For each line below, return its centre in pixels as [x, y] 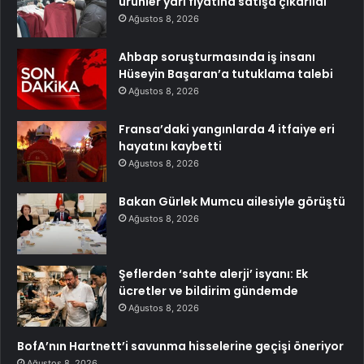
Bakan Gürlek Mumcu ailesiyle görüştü [232, 201]
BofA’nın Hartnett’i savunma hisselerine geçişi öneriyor [180, 346]
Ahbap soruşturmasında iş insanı [217, 56]
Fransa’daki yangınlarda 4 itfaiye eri [227, 129]
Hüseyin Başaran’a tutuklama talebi [226, 74]
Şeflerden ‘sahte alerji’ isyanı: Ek [213, 273]
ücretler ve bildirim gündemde [208, 290]
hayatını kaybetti [170, 146]
